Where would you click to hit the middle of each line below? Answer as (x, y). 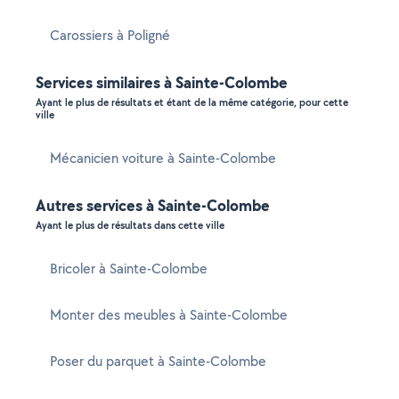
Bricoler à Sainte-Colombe (129, 269)
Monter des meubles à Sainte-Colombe (169, 315)
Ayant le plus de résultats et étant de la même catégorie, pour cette (192, 102)
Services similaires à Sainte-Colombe (162, 82)
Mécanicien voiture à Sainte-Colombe (163, 158)
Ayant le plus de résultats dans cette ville (130, 225)
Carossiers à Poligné (110, 35)
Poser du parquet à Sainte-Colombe (158, 361)
